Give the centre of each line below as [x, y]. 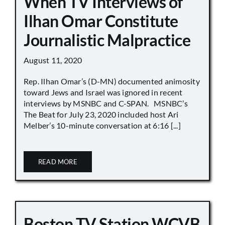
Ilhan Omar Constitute [101, 21]
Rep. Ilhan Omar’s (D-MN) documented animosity [112, 81]
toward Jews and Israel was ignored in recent [103, 92]
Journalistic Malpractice [107, 40]
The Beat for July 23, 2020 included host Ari [101, 115]
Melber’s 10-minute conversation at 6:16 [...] [102, 126]
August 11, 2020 [53, 60]
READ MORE [58, 162]
